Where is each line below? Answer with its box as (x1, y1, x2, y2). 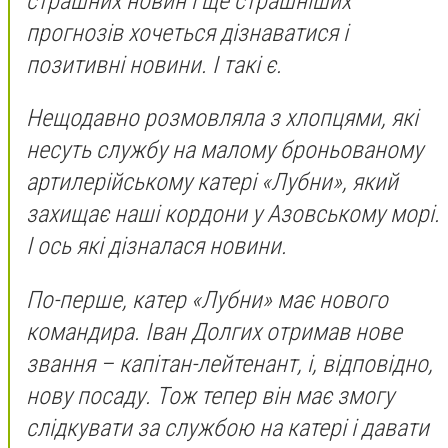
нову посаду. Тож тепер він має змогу (26, 381, 394, 410)
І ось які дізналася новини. (26, 232, 287, 261)
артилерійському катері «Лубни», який (26, 168, 398, 197)
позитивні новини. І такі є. (26, 50, 282, 79)
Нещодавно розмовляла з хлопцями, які (26, 104, 418, 133)
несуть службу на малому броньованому (26, 136, 423, 165)
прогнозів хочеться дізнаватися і (26, 18, 348, 47)
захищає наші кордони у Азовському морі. (26, 200, 440, 229)
